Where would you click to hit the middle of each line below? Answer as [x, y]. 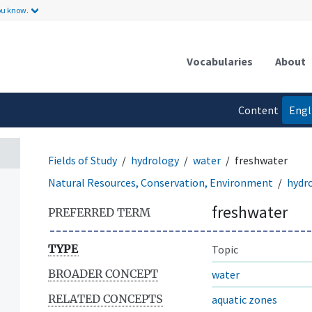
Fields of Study [83, 160]
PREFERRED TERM [99, 212]
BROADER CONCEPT [103, 273]
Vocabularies [220, 61]
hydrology [155, 160]
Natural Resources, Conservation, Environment [161, 182]
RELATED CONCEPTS [106, 298]
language [256, 138]
